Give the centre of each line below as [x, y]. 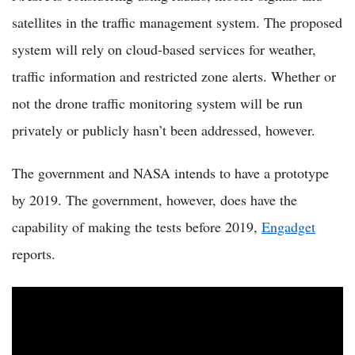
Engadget [288, 227]
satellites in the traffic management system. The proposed [177, 23]
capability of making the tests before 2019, [137, 227]
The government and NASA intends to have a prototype [170, 173]
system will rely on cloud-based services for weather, [164, 50]
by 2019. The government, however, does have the [155, 200]
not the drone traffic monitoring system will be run [157, 103]
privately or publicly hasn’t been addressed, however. [164, 130]
